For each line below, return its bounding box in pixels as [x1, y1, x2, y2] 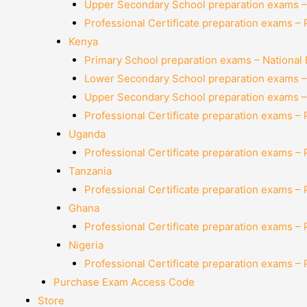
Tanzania [69, 164, 112, 177]
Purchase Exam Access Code [53, 275, 195, 288]
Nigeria [69, 238, 103, 251]
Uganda [69, 127, 106, 140]
